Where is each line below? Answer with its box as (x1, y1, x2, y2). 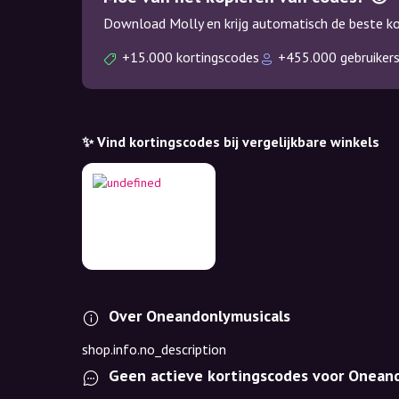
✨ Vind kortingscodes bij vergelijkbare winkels (82, 133, 379, 151)
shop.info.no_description (82, 340, 226, 358)
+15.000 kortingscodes (122, 48, 259, 66)
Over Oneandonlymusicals (109, 305, 290, 326)
